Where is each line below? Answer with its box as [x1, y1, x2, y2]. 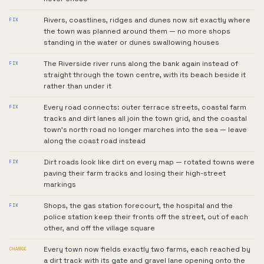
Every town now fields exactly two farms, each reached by [44, 245, 250, 254]
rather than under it [44, 81, 111, 91]
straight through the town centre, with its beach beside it [44, 70, 246, 80]
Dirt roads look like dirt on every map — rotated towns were [44, 157, 255, 167]
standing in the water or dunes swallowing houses [44, 38, 219, 47]
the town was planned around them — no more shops [44, 27, 230, 36]
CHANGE [9, 246, 27, 252]
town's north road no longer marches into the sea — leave [44, 125, 247, 134]
